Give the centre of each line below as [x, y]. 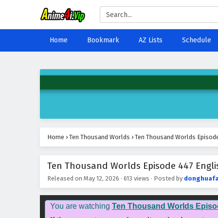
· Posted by [167, 178]
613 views [136, 178]
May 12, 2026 [101, 178]
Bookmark [103, 40]
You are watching [81, 206]
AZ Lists [151, 40]
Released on [65, 178]
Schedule [197, 40]
